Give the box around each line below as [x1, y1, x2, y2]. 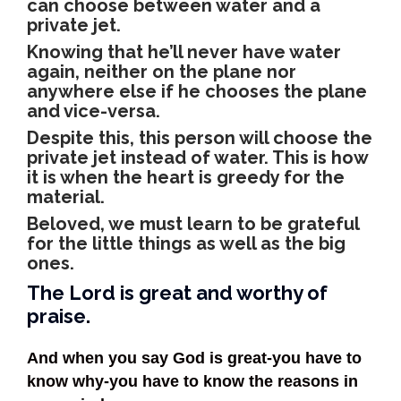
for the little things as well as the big [27, 233, 346, 255]
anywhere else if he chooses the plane [27, 81, 367, 103]
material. [27, 186, 105, 209]
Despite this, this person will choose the [27, 127, 372, 149]
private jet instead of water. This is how [27, 147, 368, 169]
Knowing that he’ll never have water [27, 41, 341, 64]
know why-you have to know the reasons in [27, 372, 358, 391]
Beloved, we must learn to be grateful [27, 213, 359, 235]
